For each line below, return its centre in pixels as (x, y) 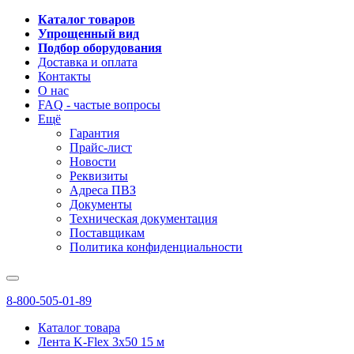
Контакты (64, 76)
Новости (93, 162)
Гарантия (94, 133)
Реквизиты (99, 176)
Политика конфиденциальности (156, 247)
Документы (101, 204)
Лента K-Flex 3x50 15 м (101, 342)
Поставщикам (107, 233)
